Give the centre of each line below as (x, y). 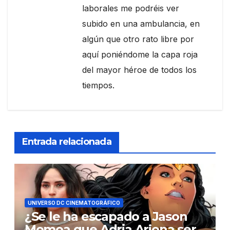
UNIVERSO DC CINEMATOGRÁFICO (74, 203)
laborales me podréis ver (131, 8)
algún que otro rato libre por (138, 39)
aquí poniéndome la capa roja (140, 55)
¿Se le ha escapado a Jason (106, 217)
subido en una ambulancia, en (141, 24)
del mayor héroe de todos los (139, 70)
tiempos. (98, 85)
